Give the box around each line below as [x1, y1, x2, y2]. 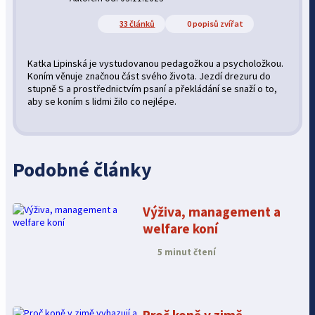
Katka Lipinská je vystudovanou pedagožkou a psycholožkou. [27, 57, 284, 70]
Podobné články [13, 156, 152, 182]
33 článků [120, 18, 155, 30]
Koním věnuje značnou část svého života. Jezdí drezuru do [27, 70, 271, 83]
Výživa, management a [143, 202, 281, 220]
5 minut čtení [155, 245, 217, 258]
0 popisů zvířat [187, 18, 244, 30]
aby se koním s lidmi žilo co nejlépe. [27, 95, 177, 108]
